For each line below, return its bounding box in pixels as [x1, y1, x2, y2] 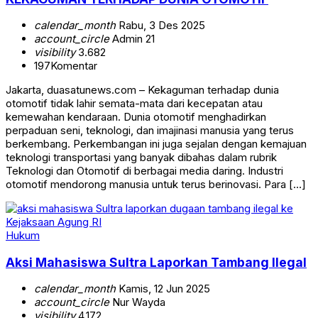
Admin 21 [109, 32, 155, 46]
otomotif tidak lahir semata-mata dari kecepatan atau [6, 97, 263, 111]
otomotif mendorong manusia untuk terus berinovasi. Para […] [6, 177, 306, 192]
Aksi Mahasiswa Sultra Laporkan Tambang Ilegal [6, 254, 307, 270]
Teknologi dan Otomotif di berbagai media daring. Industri [6, 164, 283, 178]
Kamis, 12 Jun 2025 [116, 282, 210, 296]
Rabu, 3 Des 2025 [116, 18, 205, 33]
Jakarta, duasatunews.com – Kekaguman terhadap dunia [6, 83, 279, 97]
